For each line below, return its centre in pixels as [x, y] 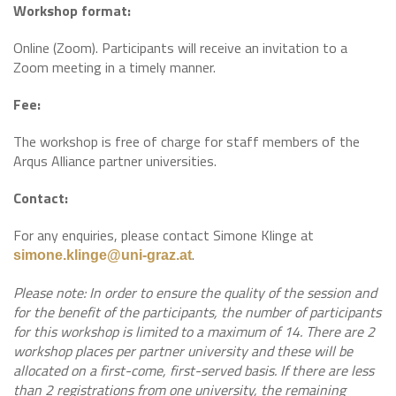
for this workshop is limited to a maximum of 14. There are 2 [194, 331]
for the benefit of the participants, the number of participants [197, 312]
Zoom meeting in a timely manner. [114, 67]
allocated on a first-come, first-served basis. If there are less [194, 370]
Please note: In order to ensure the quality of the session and [195, 293]
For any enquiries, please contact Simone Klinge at [164, 235]
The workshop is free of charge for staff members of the [187, 141]
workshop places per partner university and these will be [183, 351]
